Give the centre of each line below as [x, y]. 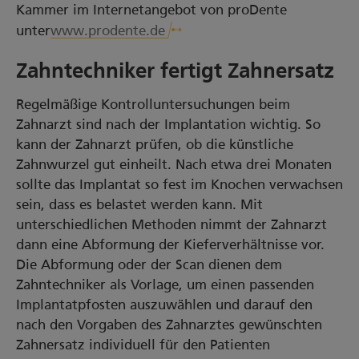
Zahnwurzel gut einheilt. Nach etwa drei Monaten [174, 164]
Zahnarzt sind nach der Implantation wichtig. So [168, 124]
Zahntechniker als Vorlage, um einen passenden [165, 284]
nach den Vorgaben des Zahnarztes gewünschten [169, 325]
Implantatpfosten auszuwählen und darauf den [164, 305]
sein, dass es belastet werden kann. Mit [139, 204]
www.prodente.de [108, 30]
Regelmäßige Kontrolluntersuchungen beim [153, 104]
